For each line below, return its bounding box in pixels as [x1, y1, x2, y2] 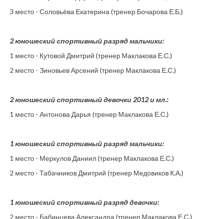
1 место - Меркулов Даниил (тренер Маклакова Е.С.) [10, 153, 174, 162]
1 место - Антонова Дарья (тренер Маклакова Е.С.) [10, 109, 169, 118]
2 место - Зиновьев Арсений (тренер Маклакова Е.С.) [10, 66, 176, 74]
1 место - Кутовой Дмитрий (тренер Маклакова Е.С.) [10, 51, 172, 60]
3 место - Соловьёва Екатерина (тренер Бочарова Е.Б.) [10, 7, 183, 16]
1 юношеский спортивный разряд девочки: [10, 197, 159, 206]
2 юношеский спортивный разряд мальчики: [10, 36, 164, 45]
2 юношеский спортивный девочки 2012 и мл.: [10, 95, 168, 104]
